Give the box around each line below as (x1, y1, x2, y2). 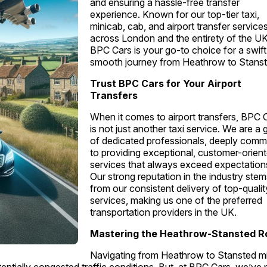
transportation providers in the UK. (90, 206, 237, 219)
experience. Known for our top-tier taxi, (90, 8, 260, 21)
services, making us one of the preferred (90, 194, 263, 207)
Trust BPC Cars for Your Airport (90, 77, 242, 90)
